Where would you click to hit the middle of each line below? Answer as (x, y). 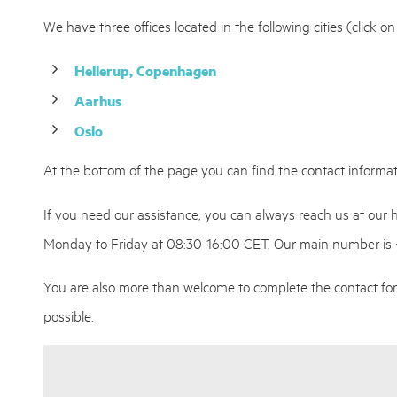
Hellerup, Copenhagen (146, 70)
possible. (69, 315)
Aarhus (98, 100)
